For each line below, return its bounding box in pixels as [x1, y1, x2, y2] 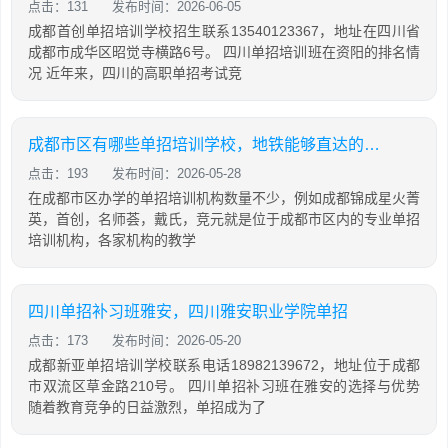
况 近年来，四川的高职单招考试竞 [28, 65, 242, 81]
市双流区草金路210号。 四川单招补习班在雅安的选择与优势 [28, 378, 420, 394]
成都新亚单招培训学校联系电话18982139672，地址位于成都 [28, 357, 420, 373]
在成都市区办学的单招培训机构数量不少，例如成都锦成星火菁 [28, 190, 420, 206]
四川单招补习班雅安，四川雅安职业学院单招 [28, 303, 348, 320]
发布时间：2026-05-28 [112, 166, 241, 181]
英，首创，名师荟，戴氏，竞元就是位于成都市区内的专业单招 [28, 211, 420, 227]
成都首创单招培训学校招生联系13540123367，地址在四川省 [28, 23, 420, 39]
